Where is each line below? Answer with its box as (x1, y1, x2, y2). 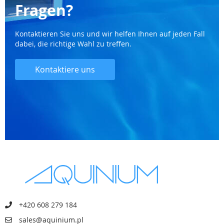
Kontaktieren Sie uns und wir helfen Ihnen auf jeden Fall (15, 29, 205, 39)
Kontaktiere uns (35, 64, 95, 75)
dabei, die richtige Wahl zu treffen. (15, 39, 131, 49)
